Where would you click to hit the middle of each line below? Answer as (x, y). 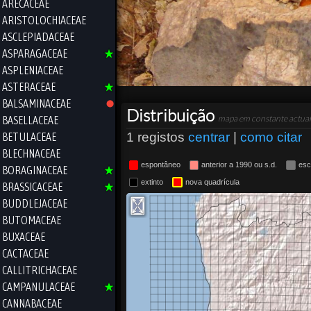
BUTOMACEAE (32, 220)
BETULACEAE (29, 136)
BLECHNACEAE (31, 153)
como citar (271, 137)
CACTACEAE (25, 253)
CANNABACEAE (32, 303)
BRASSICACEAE (32, 186)
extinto (152, 182)
